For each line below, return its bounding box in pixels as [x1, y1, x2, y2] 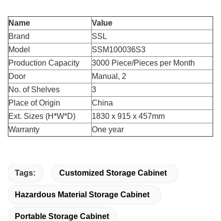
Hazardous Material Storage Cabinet [15, 190, 149, 199]
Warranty [8, 125, 39, 134]
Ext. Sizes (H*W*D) [8, 112, 75, 120]
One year [92, 125, 124, 134]
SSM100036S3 [92, 45, 146, 54]
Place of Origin [8, 99, 60, 107]
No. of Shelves [8, 85, 60, 94]
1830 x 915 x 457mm [92, 112, 165, 120]
